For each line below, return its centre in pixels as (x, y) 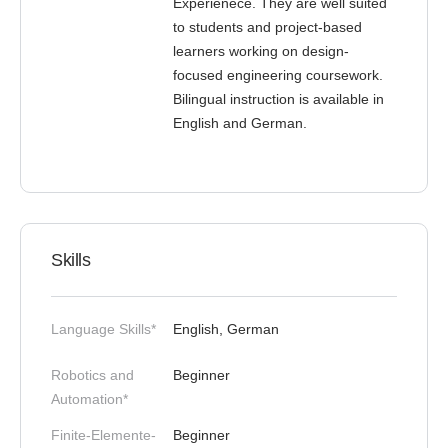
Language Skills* (103, 329)
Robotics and (92, 375)
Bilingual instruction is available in (278, 99)
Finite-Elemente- (103, 435)
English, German (226, 329)
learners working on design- (261, 51)
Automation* (89, 399)
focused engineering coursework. (278, 75)
